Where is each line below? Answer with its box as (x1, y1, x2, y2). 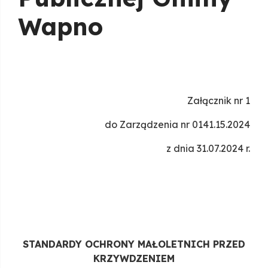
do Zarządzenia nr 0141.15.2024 (105, 118, 250, 131)
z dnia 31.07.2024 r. (166, 142, 250, 155)
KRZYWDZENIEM (93, 252, 175, 265)
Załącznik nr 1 (187, 95, 250, 107)
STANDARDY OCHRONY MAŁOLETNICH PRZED (23, 238, 245, 251)
